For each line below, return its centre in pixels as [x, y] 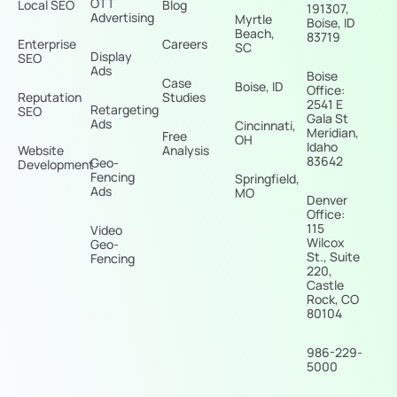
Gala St [328, 119]
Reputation [50, 97]
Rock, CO [333, 300]
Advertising [122, 18]
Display [111, 57]
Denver [327, 200]
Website [41, 151]
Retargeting [124, 110]
